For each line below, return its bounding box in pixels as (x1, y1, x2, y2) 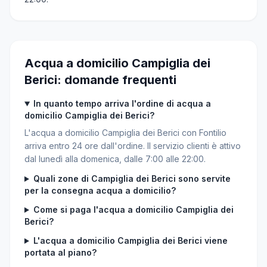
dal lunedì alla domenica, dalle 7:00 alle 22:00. (24, 154, 206, 164)
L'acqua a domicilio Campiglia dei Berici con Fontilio (24, 128, 226, 138)
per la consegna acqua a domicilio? (24, 185, 176, 195)
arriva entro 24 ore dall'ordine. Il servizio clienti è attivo (24, 141, 241, 151)
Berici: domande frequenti (24, 73, 176, 87)
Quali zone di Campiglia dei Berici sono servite (33, 173, 231, 184)
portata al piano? (24, 247, 97, 257)
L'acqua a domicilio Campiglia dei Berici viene (33, 235, 228, 246)
